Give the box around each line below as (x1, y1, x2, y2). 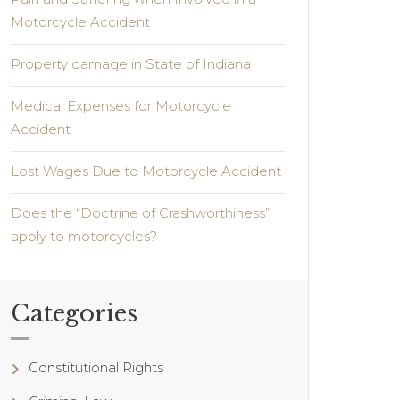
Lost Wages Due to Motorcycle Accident (11, 162, 281, 180)
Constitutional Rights (29, 359, 163, 377)
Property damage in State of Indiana (11, 55, 251, 73)
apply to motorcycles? (11, 228, 157, 246)
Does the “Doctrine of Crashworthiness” (11, 204, 270, 222)
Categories (11, 299, 137, 329)
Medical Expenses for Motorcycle (11, 97, 231, 115)
